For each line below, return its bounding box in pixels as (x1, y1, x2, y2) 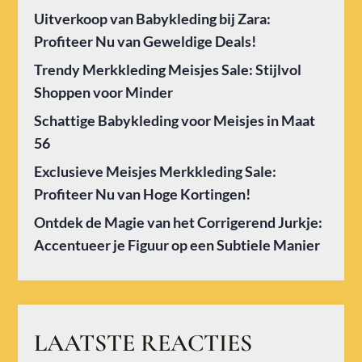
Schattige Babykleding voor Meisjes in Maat (34, 112, 316, 130)
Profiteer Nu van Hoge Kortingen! (34, 185, 251, 204)
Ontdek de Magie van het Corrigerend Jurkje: (34, 213, 323, 232)
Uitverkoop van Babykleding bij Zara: (34, 10, 271, 28)
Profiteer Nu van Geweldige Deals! (34, 32, 257, 51)
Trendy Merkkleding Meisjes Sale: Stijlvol (34, 61, 302, 79)
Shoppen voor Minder (34, 83, 174, 102)
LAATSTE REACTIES (34, 328, 253, 359)
